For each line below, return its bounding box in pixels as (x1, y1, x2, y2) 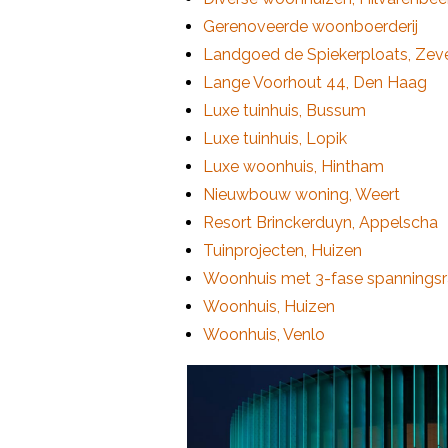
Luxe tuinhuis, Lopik (203, 129, 347, 149)
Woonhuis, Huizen (203, 297, 335, 317)
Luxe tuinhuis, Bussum (203, 101, 366, 121)
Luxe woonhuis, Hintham (203, 157, 384, 177)
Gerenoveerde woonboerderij (203, 17, 418, 37)
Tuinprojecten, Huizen (203, 241, 362, 261)
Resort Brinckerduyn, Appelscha (203, 213, 438, 233)
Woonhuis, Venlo (203, 325, 325, 345)
